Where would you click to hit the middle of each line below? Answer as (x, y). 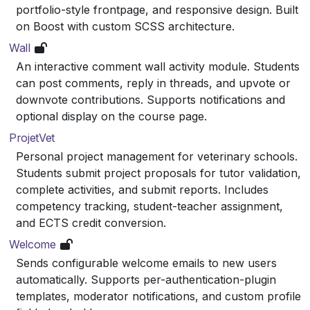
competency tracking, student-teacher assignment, (149, 206)
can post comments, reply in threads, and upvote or (153, 83)
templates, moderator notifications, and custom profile (158, 296)
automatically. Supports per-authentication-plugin (146, 279)
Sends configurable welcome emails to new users (146, 263)
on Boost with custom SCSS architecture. (125, 26)
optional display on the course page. (111, 116)
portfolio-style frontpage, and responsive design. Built (157, 9)
